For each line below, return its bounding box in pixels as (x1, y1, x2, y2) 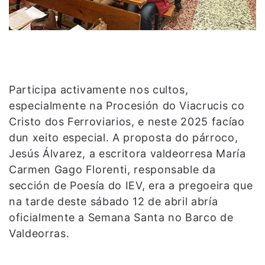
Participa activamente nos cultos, (9, 83, 189, 96)
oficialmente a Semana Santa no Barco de (9, 211, 234, 224)
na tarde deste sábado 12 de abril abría (9, 195, 218, 208)
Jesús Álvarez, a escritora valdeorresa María (9, 147, 246, 160)
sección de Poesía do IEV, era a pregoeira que (9, 179, 253, 192)
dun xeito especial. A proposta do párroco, (9, 131, 238, 144)
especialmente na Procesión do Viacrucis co (9, 99, 245, 112)
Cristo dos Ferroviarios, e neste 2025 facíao (9, 115, 245, 128)
